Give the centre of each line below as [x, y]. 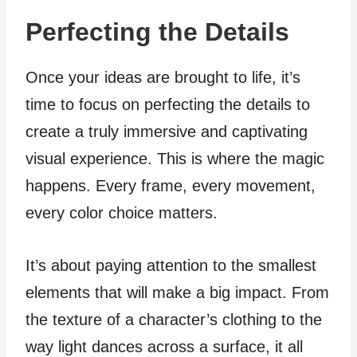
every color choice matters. [122, 212]
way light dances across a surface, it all [164, 346]
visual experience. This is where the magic [175, 158]
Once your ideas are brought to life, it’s [163, 77]
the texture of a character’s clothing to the [174, 319]
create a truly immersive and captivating [167, 131]
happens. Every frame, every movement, [171, 185]
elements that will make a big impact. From [177, 292]
